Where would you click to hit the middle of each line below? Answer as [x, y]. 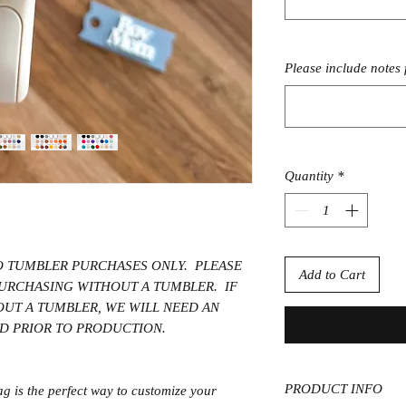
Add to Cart [332, 275]
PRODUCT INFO [333, 388]
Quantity [309, 175]
